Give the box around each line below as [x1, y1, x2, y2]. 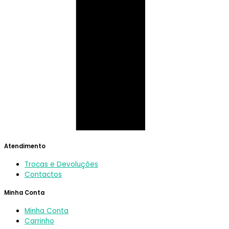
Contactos [25, 169, 62, 179]
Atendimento [4, 142, 45, 150]
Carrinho [25, 216, 54, 226]
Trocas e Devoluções [25, 159, 98, 169]
